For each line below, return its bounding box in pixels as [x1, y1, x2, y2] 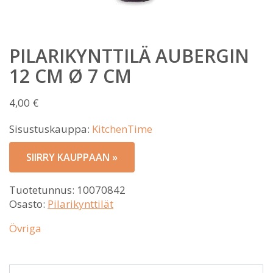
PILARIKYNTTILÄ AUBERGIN [9, 43, 249, 68]
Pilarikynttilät [48, 197, 113, 211]
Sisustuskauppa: [9, 122, 92, 136]
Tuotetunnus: [9, 183, 77, 197]
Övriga [9, 221, 41, 235]
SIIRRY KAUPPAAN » [26, 151, 118, 164]
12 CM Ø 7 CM [9, 63, 132, 88]
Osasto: [9, 197, 48, 211]
